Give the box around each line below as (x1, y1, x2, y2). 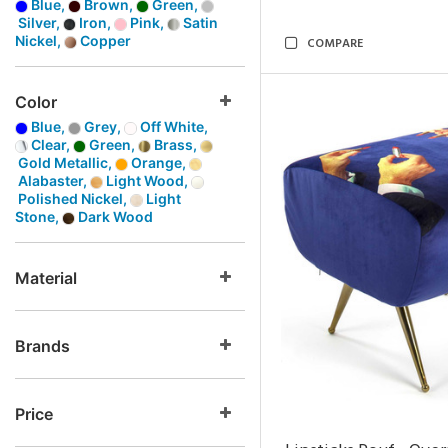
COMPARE (307, 34, 363, 54)
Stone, (15, 208, 62, 225)
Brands (15, 336, 70, 356)
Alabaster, (15, 172, 90, 189)
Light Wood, (103, 172, 191, 189)
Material (15, 268, 77, 288)
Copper (77, 32, 131, 49)
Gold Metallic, (15, 154, 115, 171)
